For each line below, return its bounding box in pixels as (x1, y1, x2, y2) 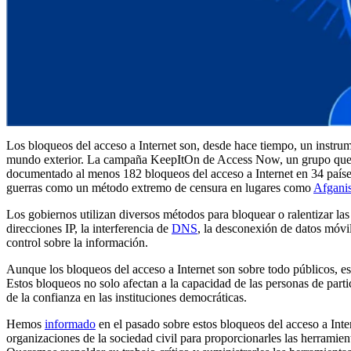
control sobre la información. (6, 236, 148, 250)
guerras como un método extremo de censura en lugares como (6, 181, 313, 195)
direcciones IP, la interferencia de (6, 222, 172, 236)
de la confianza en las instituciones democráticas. (6, 291, 247, 305)
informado (45, 317, 96, 331)
